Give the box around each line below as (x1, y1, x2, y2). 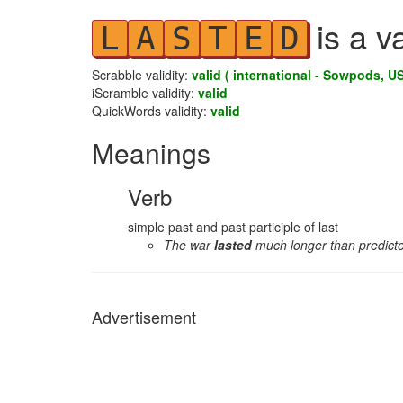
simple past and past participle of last (128, 218, 338, 236)
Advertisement (92, 305, 196, 328)
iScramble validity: (92, 84, 198, 102)
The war (164, 236, 214, 254)
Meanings (92, 133, 210, 172)
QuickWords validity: (92, 102, 210, 120)
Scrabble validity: (92, 66, 192, 84)
